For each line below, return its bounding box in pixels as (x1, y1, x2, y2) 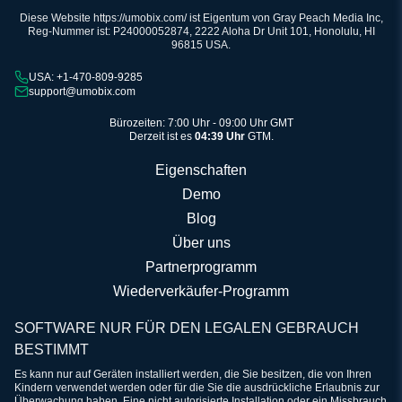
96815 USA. (171, 39, 231, 52)
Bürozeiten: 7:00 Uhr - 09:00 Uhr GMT (109, 117, 293, 130)
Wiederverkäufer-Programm (113, 284, 289, 300)
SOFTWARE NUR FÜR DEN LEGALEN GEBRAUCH (14, 320, 359, 336)
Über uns (171, 235, 231, 251)
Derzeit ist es (128, 130, 195, 144)
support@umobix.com (29, 84, 135, 98)
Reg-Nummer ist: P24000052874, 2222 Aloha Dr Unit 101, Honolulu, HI (27, 25, 375, 39)
